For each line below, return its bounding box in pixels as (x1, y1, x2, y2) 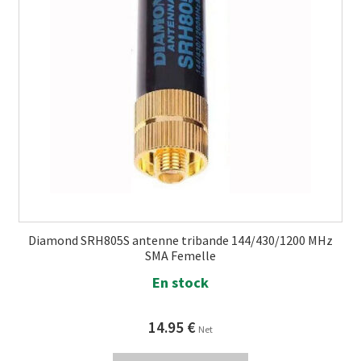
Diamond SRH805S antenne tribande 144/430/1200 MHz (28, 232, 333, 249)
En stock (152, 272, 209, 292)
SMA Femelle (145, 247, 216, 264)
